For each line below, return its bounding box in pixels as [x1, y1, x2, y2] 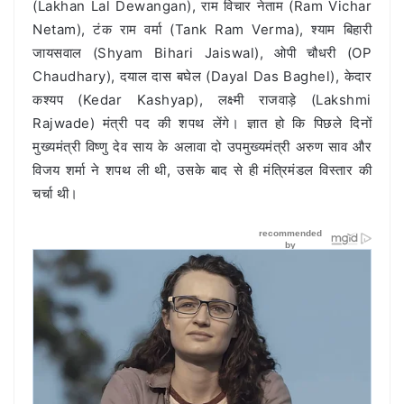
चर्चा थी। [32, 185, 78, 203]
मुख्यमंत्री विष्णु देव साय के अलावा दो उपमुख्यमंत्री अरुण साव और [32, 138, 372, 156]
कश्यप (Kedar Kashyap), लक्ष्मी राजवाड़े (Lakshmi [32, 91, 372, 109]
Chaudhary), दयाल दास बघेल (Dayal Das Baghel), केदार [32, 68, 372, 86]
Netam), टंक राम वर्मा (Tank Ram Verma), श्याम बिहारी [32, 21, 372, 39]
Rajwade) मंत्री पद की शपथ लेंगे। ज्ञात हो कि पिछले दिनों [32, 115, 372, 133]
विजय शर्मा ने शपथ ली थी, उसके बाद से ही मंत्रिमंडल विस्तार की [32, 161, 372, 179]
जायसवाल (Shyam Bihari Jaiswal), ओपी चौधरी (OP [32, 44, 372, 62]
